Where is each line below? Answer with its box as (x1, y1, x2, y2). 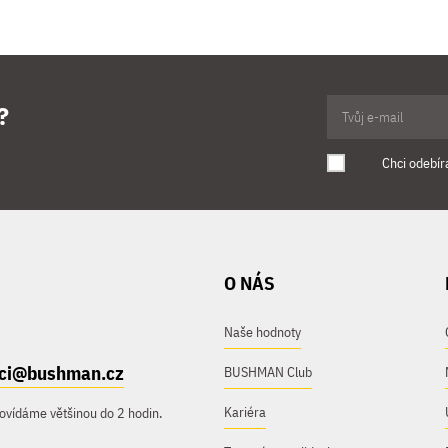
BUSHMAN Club (224, 363, 312, 381)
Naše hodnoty (224, 323, 301, 341)
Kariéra (224, 403, 266, 421)
